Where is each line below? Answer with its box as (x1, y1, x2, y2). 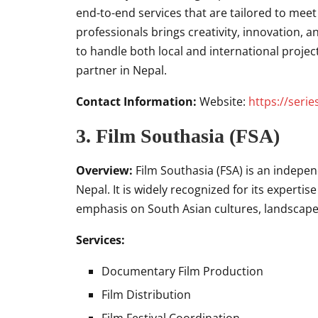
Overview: (76, 163, 133, 178)
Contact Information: (76, 94, 197, 109)
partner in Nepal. (76, 62, 167, 78)
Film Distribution (102, 287, 191, 302)
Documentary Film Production (102, 263, 263, 279)
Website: (197, 94, 248, 109)
